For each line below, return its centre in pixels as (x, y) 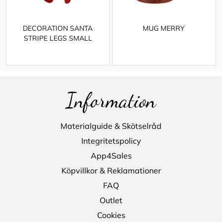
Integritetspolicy (111, 140)
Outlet (111, 200)
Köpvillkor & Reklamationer (111, 170)
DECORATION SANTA (58, 28)
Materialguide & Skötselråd (111, 126)
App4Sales (111, 155)
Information (111, 100)
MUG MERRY (164, 28)
